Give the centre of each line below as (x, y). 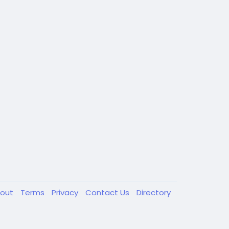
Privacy (66, 192)
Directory (154, 192)
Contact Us (108, 192)
